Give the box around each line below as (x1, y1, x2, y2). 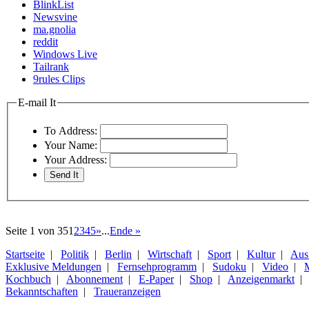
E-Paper (139, 272, 174, 285)
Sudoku (212, 260, 246, 272)
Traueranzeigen (94, 285, 161, 297)
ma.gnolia (33, 23, 76, 35)
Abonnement (66, 272, 123, 285)
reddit (33, 35, 58, 48)
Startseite (6, 248, 45, 260)
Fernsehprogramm (117, 260, 197, 272)
